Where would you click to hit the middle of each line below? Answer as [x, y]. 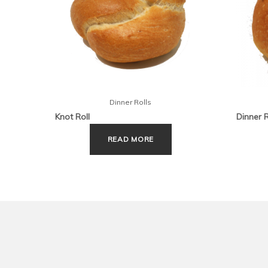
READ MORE [130, 139]
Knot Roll [72, 117]
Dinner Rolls [131, 102]
